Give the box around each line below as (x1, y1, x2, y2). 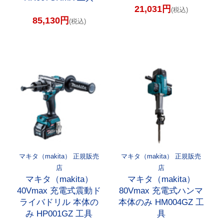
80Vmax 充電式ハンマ (119, 185, 203, 195)
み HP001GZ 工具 (25, 208, 93, 218)
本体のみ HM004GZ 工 (118, 197, 204, 207)
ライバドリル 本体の (19, 197, 99, 207)
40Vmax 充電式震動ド (17, 185, 101, 195)
